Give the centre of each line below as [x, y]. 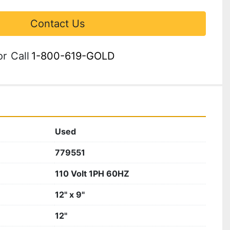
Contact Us [57, 24]
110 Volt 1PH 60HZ [92, 174]
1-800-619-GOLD [73, 56]
